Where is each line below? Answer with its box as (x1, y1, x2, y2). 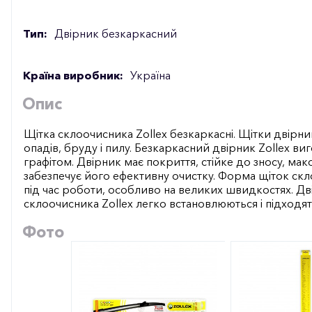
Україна (130, 68, 171, 82)
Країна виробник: (23, 68, 123, 82)
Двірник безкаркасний (54, 26, 177, 40)
